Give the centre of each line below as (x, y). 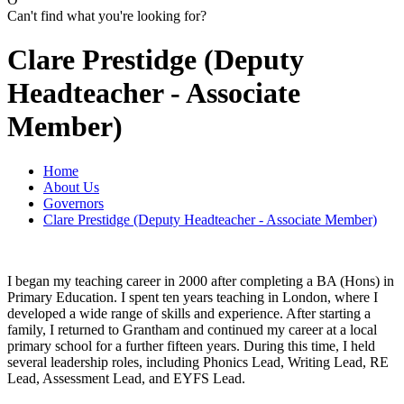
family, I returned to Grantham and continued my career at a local (192, 329)
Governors (73, 203)
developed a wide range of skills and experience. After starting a (189, 313)
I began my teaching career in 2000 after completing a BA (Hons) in (201, 280)
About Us (71, 187)
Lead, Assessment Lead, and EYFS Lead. (126, 378)
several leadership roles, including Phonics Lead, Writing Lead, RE (198, 362)
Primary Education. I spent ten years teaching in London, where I (193, 297)
